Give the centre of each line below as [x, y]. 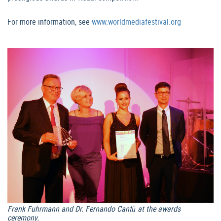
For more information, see [50, 22]
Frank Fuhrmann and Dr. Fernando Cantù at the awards [94, 208]
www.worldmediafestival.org [136, 22]
